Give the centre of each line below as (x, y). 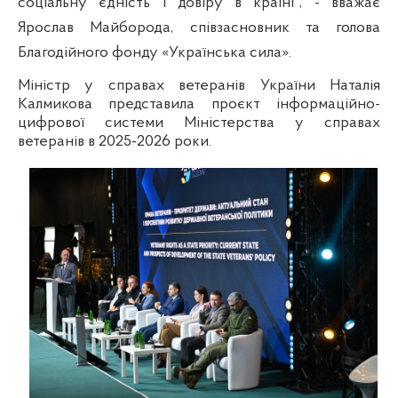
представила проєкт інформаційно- (245, 104)
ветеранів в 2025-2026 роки (113, 141)
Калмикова (64, 104)
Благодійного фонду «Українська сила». (155, 52)
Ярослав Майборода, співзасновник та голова (199, 28)
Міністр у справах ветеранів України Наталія (199, 85)
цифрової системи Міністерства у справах (199, 123)
